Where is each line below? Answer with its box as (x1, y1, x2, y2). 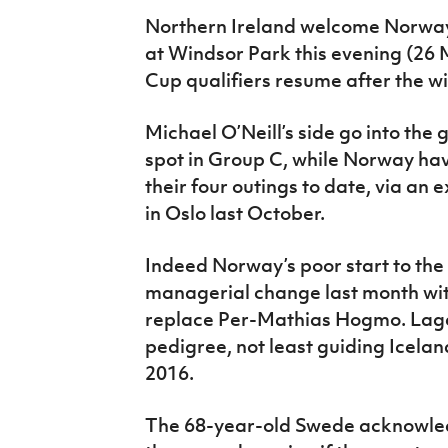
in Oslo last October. (144, 200, 325, 225)
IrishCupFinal (15, 5, 120, 27)
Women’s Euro (15, 51, 128, 73)
